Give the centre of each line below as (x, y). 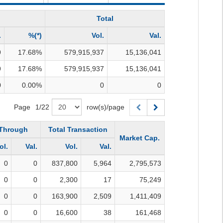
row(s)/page (106, 107)
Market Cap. (140, 138)
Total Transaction (78, 130)
